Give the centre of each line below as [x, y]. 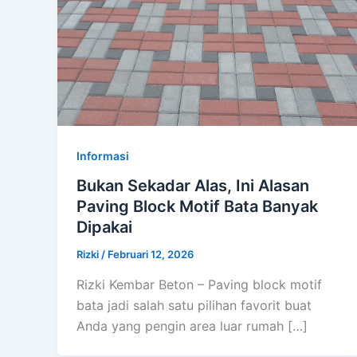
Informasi [103, 155]
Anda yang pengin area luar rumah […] [192, 326]
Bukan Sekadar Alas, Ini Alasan [193, 186]
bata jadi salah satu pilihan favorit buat [194, 306]
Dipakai [104, 228]
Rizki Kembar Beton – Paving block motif [199, 285]
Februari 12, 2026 [151, 255]
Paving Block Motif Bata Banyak [197, 207]
